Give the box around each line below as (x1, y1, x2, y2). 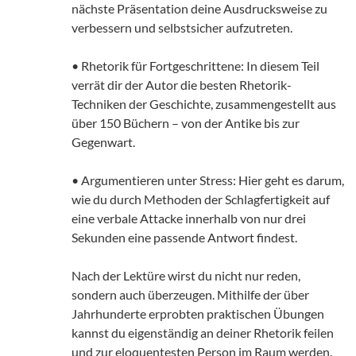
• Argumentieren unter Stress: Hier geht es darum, (72, 172, 344, 188)
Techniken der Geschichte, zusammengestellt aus (72, 96, 336, 112)
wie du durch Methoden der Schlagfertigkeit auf (72, 192, 330, 207)
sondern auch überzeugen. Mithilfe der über (72, 287, 309, 303)
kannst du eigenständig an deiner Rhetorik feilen (72, 325, 334, 341)
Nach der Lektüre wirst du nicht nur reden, (72, 268, 300, 284)
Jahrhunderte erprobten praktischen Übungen (72, 306, 324, 322)
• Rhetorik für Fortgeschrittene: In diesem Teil (72, 58, 319, 74)
